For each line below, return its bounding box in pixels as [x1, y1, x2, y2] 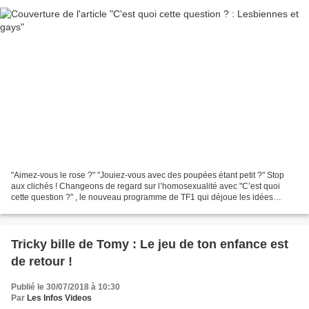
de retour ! [11, 255, 72, 269]
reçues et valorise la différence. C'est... [11, 203, 154, 214]
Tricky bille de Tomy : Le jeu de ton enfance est [11, 237, 288, 252]
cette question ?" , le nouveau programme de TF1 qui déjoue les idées [11, 192, 273, 203]
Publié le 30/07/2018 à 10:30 [11, 282, 120, 292]
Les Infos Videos [27, 293, 92, 303]
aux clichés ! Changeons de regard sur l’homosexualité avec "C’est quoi [11, 181, 280, 192]
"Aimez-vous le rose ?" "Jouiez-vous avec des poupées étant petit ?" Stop [11, 170, 284, 181]
